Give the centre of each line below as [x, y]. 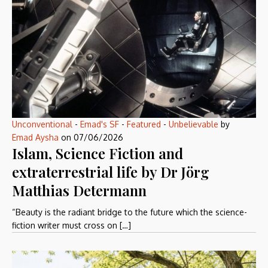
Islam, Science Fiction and [98, 153]
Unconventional [42, 124]
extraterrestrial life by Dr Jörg [111, 172]
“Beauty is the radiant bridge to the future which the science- [130, 212]
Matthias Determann [79, 191]
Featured [144, 124]
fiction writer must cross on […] [71, 226]
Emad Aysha [35, 138]
